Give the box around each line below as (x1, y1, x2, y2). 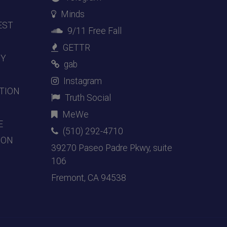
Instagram (63, 75, 102, 86)
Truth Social (65, 92, 111, 103)
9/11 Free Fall (67, 25, 122, 36)
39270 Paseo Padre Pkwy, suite (51, 142, 172, 153)
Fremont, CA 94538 (51, 172, 126, 183)
